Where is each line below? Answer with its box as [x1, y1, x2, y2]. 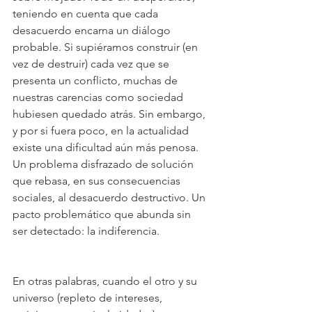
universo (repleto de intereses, [13, 291, 165, 304]
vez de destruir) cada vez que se [13, 57, 172, 70]
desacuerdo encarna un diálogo [13, 24, 173, 37]
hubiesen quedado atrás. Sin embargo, [13, 107, 208, 120]
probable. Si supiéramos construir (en [13, 40, 201, 54]
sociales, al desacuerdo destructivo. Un [13, 191, 208, 204]
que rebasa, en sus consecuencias [13, 174, 183, 187]
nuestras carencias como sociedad [13, 91, 186, 104]
